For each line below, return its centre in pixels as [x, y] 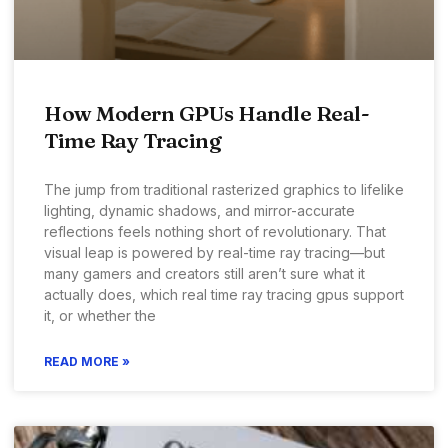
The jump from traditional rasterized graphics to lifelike [224, 189]
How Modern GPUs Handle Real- [206, 112]
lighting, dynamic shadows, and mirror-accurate [199, 210]
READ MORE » [87, 361]
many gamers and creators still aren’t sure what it [204, 273]
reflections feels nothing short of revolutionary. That [215, 231]
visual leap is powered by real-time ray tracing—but [214, 252]
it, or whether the [100, 315]
